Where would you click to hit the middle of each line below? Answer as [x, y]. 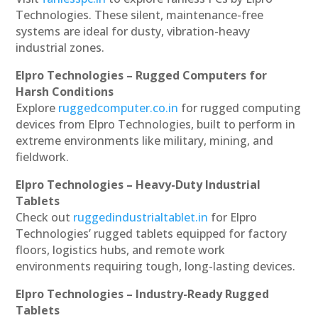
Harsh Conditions [65, 92]
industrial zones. [60, 48]
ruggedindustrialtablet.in [141, 218]
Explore [36, 108]
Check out [43, 218]
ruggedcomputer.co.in [119, 108]
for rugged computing [241, 108]
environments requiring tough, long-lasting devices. [156, 267]
